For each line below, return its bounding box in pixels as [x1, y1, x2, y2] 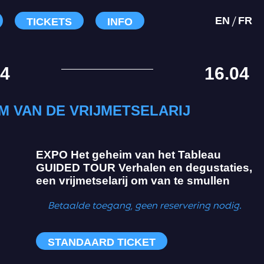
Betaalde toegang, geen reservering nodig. [48, 199, 244, 214]
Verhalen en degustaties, [118, 161, 252, 174]
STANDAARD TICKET [48, 236, 156, 249]
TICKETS [27, 16, 72, 28]
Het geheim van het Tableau [71, 148, 221, 161]
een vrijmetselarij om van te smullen [36, 174, 230, 187]
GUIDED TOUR [36, 161, 118, 174]
